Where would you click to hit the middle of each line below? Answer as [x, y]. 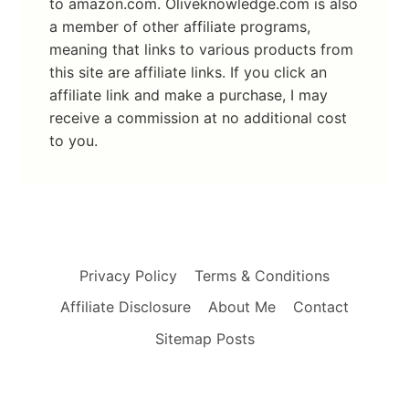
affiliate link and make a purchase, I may [189, 95]
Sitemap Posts [204, 339]
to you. [73, 141]
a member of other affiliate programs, [180, 27]
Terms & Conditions [262, 275]
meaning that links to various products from [201, 50]
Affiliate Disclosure [125, 307]
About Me [242, 307]
